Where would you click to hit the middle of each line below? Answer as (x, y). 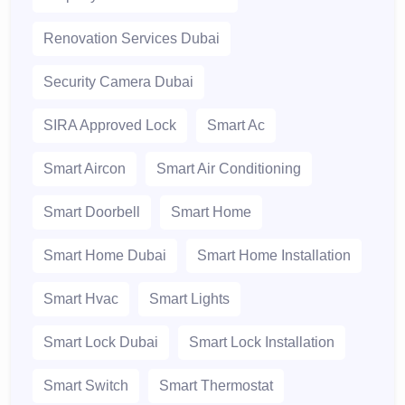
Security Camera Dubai (118, 82)
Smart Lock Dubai (101, 343)
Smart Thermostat (216, 386)
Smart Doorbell (92, 212)
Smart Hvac (81, 299)
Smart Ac (236, 126)
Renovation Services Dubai (132, 39)
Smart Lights (189, 299)
